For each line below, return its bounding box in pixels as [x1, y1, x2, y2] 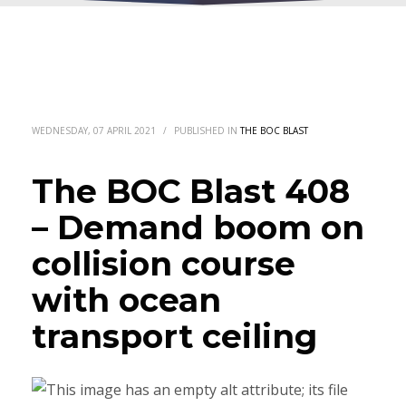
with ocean [32, 279, 221, 320]
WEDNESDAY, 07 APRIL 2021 [32, 123, 156, 137]
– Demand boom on [32, 207, 364, 247]
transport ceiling [32, 315, 317, 356]
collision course [32, 243, 295, 284]
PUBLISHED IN [174, 123, 240, 137]
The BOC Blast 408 [32, 170, 350, 211]
